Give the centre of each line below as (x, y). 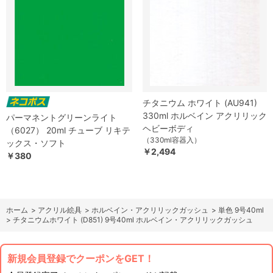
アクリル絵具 (60, 210)
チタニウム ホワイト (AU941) (200, 103)
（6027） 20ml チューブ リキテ (68, 130)
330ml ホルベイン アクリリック (205, 116)
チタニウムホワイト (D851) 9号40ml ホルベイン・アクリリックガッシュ (133, 220)
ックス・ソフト (36, 143)
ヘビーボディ (168, 129)
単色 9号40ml (241, 210)
